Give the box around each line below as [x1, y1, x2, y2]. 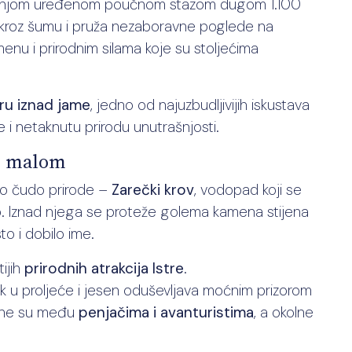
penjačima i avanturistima [79, 302, 254, 322]
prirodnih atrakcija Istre [24, 258, 184, 278]
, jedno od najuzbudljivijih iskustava [90, 95, 310, 115]
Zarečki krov [112, 180, 194, 200]
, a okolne [254, 302, 313, 322]
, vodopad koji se [194, 180, 302, 200]
